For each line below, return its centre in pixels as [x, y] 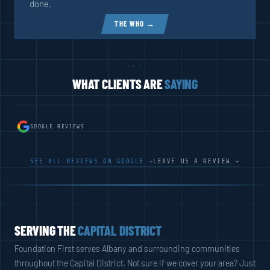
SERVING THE [46, 230]
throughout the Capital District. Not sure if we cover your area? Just [135, 263]
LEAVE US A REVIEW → [196, 161]
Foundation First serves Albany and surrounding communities [127, 248]
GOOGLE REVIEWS [58, 126]
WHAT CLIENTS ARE [119, 83]
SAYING [181, 83]
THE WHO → [135, 24]
